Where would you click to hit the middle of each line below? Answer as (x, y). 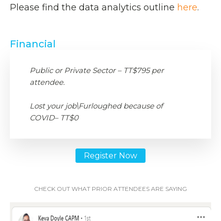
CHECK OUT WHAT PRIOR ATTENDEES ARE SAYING (110, 189)
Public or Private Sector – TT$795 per (97, 71)
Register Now (110, 156)
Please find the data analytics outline (93, 8)
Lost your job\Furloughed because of (96, 106)
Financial (33, 44)
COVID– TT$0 (54, 118)
